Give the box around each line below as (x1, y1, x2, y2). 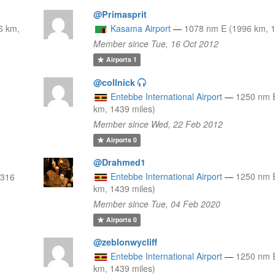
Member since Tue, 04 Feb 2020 (93, 197, 221, 210)
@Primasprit (93, 7, 147, 20)
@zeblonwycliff (93, 235, 158, 248)
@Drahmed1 (93, 155, 146, 168)
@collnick (93, 76, 136, 88)
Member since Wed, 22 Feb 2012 (93, 117, 223, 130)
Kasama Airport (110, 21, 171, 34)
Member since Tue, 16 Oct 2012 (93, 37, 219, 50)
